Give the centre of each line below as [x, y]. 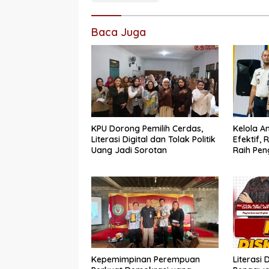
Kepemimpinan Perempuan [146, 259]
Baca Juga [119, 32]
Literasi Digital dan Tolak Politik [153, 139]
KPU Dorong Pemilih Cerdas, [147, 128]
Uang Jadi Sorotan [129, 150]
